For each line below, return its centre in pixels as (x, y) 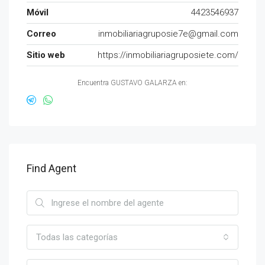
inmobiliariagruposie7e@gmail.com (168, 34)
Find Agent (51, 168)
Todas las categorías (77, 237)
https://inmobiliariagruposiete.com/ (168, 55)
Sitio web (46, 55)
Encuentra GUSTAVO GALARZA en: (132, 83)
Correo (41, 34)
